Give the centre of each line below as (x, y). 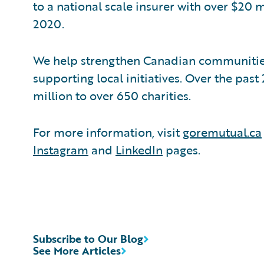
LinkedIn (139, 150)
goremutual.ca (222, 132)
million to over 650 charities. (112, 95)
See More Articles (77, 250)
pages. (181, 150)
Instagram (61, 150)
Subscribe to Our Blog (88, 239)
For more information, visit (108, 132)
